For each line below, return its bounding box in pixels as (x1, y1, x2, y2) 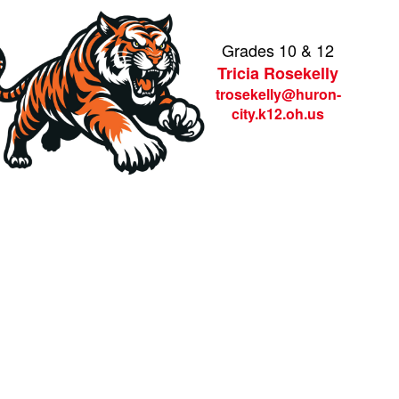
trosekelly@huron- (215, 84, 341, 104)
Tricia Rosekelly (217, 61, 339, 85)
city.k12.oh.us (232, 103, 325, 124)
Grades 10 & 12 (222, 38, 335, 61)
